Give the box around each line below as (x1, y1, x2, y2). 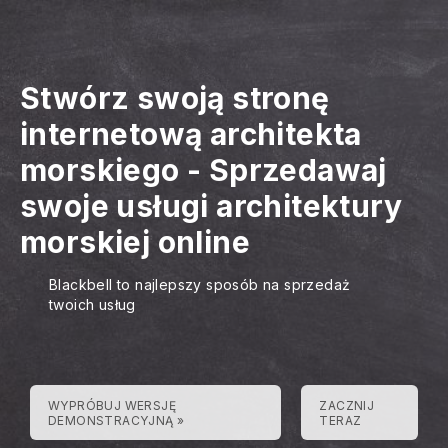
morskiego (20, 152, 180, 188)
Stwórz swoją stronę (20, 80, 330, 116)
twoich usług (49, 296, 136, 313)
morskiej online (20, 224, 250, 260)
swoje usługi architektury (20, 188, 402, 224)
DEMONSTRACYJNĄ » (48, 413, 185, 428)
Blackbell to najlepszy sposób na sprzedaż (49, 276, 351, 293)
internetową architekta (20, 116, 362, 152)
